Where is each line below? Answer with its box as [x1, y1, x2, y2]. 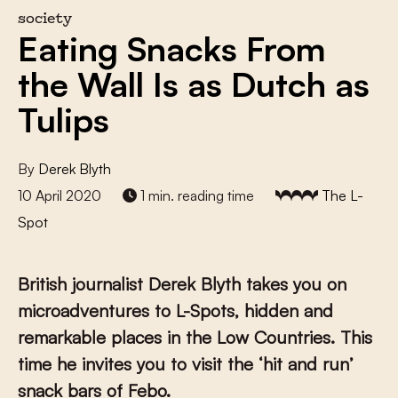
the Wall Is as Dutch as [18, 63, 370, 105]
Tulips [18, 99, 109, 140]
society [18, 13, 72, 27]
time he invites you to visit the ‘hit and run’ [18, 353, 354, 375]
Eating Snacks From [18, 28, 326, 69]
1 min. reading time [137, 187, 254, 204]
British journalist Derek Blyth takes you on [18, 273, 346, 295]
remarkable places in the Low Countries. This [18, 326, 372, 348]
